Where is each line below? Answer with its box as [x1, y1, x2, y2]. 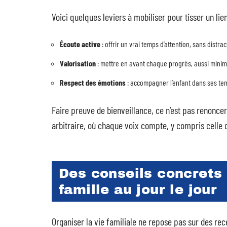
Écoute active [60, 39, 100, 49]
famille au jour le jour [59, 182, 217, 197]
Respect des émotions [60, 78, 126, 87]
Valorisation [60, 58, 96, 68]
